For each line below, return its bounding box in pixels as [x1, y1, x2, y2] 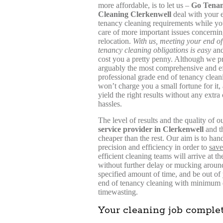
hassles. [98, 100, 122, 108]
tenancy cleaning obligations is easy [98, 46, 211, 54]
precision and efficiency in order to [98, 143, 209, 151]
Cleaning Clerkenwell [98, 10, 171, 18]
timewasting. [98, 188, 138, 196]
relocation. [98, 37, 133, 45]
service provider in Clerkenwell [98, 125, 204, 133]
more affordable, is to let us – [98, 1, 191, 9]
